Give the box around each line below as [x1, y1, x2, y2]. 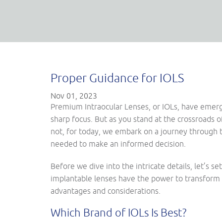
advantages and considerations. [51, 186, 161, 195]
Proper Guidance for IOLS [51, 71, 184, 85]
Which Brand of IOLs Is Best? [51, 206, 186, 219]
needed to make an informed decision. [51, 139, 186, 148]
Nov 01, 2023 [51, 91, 97, 100]
